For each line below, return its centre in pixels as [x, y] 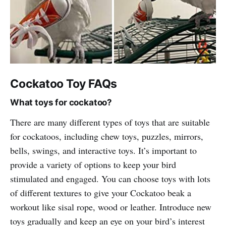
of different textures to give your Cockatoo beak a [101, 192]
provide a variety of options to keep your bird [93, 164]
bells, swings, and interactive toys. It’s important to [103, 150]
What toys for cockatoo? [61, 102]
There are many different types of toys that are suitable [110, 122]
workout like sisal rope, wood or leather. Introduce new [111, 207]
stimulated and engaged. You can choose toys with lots [110, 178]
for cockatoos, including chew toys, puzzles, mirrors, [107, 136]
